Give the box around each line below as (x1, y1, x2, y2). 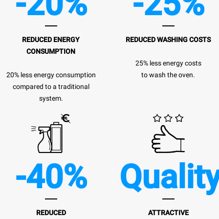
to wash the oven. (141, 70, 195, 79)
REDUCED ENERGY (22, 35, 80, 44)
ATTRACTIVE (148, 208, 189, 217)
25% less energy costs (135, 59, 201, 67)
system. (39, 94, 63, 102)
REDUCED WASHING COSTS (126, 35, 211, 44)
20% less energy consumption (6, 70, 96, 79)
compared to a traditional (12, 82, 89, 90)
